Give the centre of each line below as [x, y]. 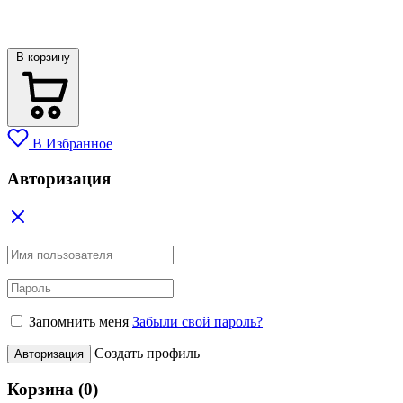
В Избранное [72, 144]
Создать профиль [147, 353]
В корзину [43, 58]
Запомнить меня [79, 321]
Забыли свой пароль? [197, 321]
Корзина [43, 390]
